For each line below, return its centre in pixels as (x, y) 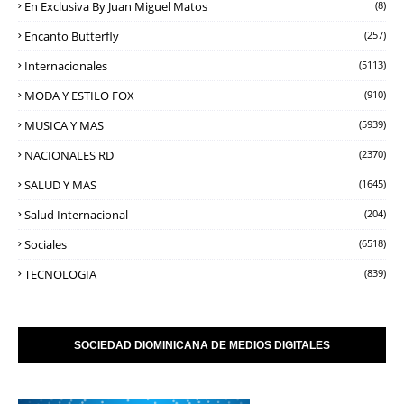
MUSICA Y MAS (64, 125)
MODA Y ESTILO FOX (79, 95)
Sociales (46, 244)
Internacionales (66, 65)
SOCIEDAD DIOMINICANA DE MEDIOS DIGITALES (202, 345)
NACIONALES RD (69, 155)
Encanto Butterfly (72, 36)
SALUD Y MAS (60, 184)
